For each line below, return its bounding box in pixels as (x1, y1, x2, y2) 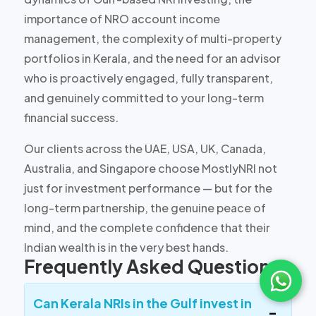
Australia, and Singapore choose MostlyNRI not (23, 160, 277, 176)
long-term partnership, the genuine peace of (23, 200, 266, 215)
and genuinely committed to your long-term (23, 90, 264, 105)
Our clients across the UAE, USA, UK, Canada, (23, 140, 266, 156)
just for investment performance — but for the (23, 180, 272, 195)
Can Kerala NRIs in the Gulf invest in (32, 294, 252, 311)
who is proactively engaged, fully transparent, (23, 70, 273, 85)
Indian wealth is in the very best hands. (23, 239, 229, 255)
